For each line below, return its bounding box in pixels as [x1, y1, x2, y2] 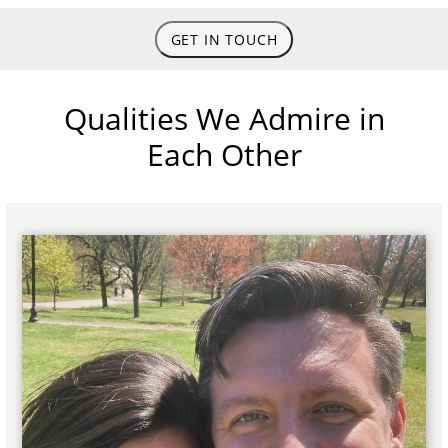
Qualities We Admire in [63, 97, 385, 139]
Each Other [146, 133, 302, 175]
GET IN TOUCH [170, 29, 278, 49]
